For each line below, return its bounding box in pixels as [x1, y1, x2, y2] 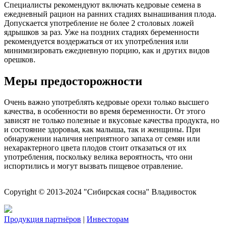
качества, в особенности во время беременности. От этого [4, 107, 205, 116]
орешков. [4, 55, 35, 64]
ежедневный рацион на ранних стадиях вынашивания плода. [4, 9, 216, 18]
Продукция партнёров [4, 215, 81, 224]
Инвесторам [87, 215, 129, 224]
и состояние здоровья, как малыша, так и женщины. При [4, 125, 201, 134]
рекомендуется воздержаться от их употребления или [4, 36, 188, 46]
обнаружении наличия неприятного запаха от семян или [4, 134, 200, 143]
